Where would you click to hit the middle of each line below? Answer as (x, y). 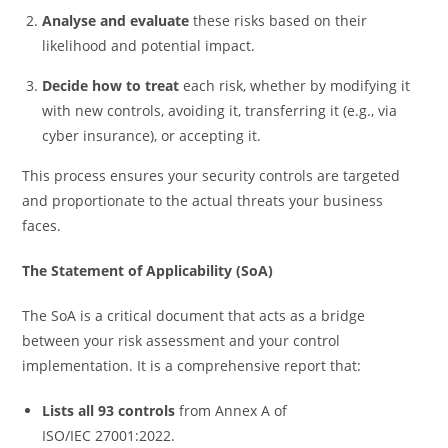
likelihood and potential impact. (151, 45)
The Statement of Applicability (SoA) (148, 270)
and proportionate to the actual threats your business (203, 200)
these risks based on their (278, 20)
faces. (44, 225)
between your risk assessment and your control (181, 340)
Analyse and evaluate (116, 20)
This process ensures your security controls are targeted (211, 175)
